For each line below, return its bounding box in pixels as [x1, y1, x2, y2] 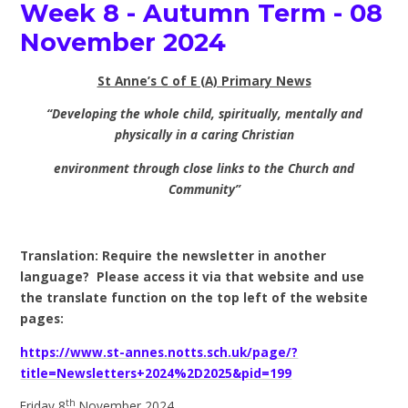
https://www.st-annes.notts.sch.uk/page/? [20, 342, 299, 361]
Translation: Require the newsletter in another [20, 246, 327, 264]
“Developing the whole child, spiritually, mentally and [46, 105, 362, 123]
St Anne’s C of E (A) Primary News [97, 71, 311, 89]
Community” [168, 179, 240, 198]
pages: [20, 309, 65, 327]
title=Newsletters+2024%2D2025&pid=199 [20, 363, 292, 382]
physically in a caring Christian [114, 126, 294, 144]
